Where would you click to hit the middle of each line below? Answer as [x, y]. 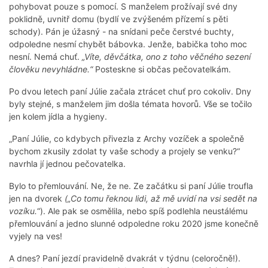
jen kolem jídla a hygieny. [58, 117]
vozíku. [23, 211]
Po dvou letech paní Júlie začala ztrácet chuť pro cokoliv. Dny [130, 92]
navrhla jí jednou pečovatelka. [67, 164]
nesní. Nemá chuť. [45, 57]
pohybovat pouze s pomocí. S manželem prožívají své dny [123, 7]
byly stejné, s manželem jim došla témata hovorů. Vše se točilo [130, 104]
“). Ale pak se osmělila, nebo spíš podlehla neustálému [142, 211]
